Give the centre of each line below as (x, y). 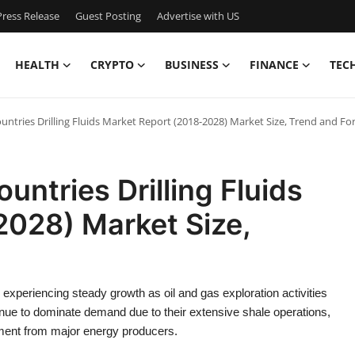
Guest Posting (108, 16)
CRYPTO (112, 65)
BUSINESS (192, 65)
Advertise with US (198, 16)
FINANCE (274, 65)
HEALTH (37, 65)
